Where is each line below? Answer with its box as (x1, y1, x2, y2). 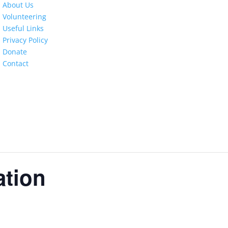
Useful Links (3, 23, 44, 33)
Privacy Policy (3, 35, 48, 45)
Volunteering (3, 12, 47, 21)
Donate (3, 47, 27, 56)
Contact (3, 59, 29, 68)
